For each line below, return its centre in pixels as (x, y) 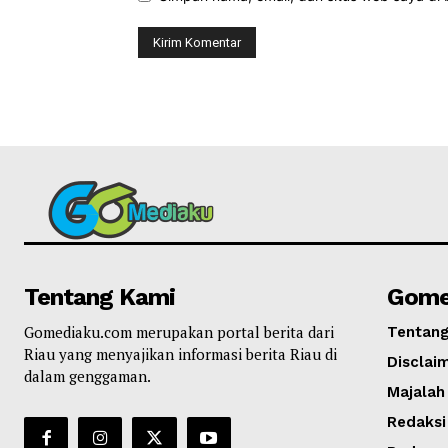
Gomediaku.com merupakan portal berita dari (179, 331)
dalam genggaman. (87, 375)
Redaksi (416, 421)
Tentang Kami (99, 296)
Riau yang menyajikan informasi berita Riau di (180, 353)
